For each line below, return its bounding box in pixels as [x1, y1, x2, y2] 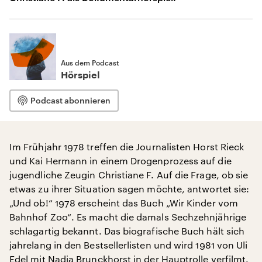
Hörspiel [61, 71, 100, 80]
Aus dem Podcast [61, 58, 119, 67]
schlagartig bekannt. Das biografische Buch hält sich [9, 225, 245, 236]
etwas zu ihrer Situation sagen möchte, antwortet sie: [9, 183, 250, 194]
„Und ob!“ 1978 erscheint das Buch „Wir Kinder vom [9, 197, 238, 208]
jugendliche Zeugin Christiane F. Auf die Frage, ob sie [9, 169, 249, 180]
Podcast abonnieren [30, 95, 111, 105]
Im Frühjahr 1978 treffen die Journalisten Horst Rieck [9, 141, 244, 152]
